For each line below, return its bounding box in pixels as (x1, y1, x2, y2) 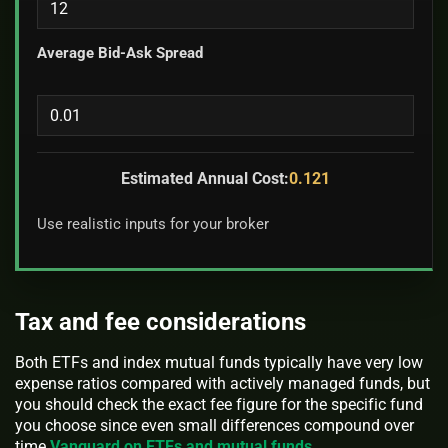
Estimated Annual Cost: (120, 168, 289, 188)
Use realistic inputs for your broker (37, 215, 270, 234)
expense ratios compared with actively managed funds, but (15, 374, 430, 394)
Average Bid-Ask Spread (37, 44, 204, 63)
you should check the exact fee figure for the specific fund (15, 395, 423, 415)
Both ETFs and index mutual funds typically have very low (15, 353, 423, 373)
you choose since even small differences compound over (15, 416, 414, 436)
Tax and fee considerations (15, 308, 306, 337)
